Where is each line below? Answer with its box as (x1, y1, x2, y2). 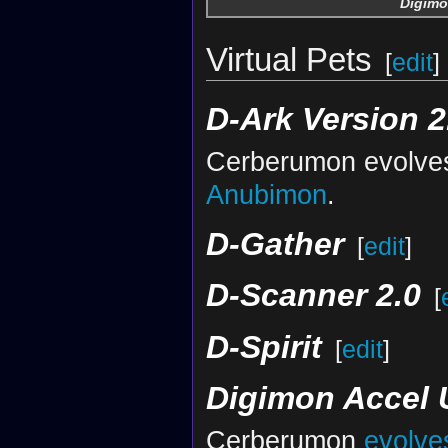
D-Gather (205, 225, 344, 262)
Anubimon (205, 179, 327, 211)
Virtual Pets (205, 41, 372, 79)
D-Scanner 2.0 (205, 277, 421, 314)
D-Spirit (205, 328, 322, 365)
